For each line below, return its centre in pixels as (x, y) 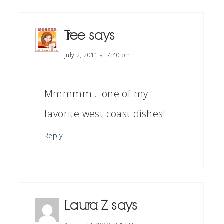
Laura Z (86, 206)
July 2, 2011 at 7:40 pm (98, 55)
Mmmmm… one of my (96, 94)
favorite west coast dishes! (105, 114)
